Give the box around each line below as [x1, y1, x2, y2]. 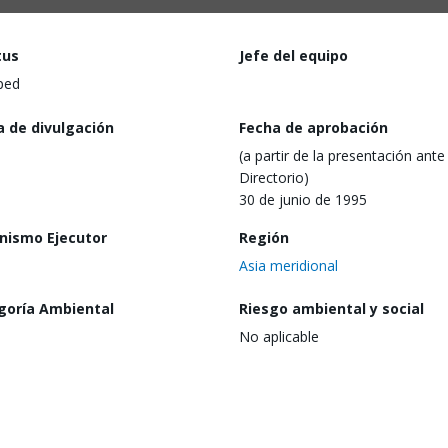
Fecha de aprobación [239, 117, 388, 137]
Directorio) [239, 167, 309, 187]
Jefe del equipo [239, 46, 348, 65]
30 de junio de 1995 [239, 189, 367, 209]
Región [239, 227, 289, 247]
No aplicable [239, 327, 319, 347]
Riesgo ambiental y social [239, 299, 424, 319]
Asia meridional [239, 255, 338, 275]
